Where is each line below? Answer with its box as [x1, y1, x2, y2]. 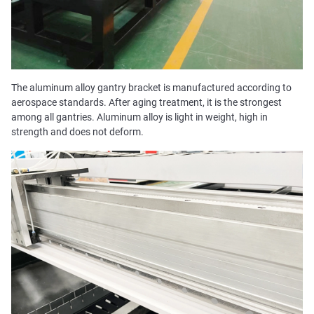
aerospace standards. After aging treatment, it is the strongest [11, 97, 282, 109]
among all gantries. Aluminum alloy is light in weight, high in [11, 111, 268, 123]
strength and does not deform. [11, 126, 144, 138]
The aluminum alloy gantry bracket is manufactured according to [11, 82, 292, 94]
